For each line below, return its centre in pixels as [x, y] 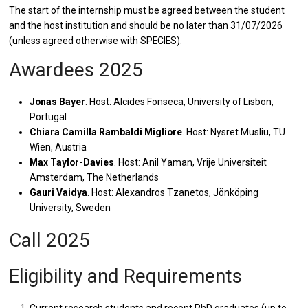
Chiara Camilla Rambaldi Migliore [106, 132]
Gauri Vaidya [59, 193]
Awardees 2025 [76, 70]
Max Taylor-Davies [72, 163]
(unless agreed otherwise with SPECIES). [96, 41]
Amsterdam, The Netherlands [95, 178]
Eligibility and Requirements [126, 276]
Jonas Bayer [58, 102]
